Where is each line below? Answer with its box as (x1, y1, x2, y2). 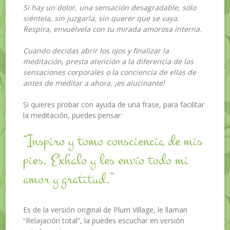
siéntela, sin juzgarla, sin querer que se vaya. (23, 13, 180, 23)
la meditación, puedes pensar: (23, 110, 123, 120)
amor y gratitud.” (23, 168, 114, 189)
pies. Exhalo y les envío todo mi (23, 149, 189, 170)
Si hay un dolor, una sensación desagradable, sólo (23, 2, 197, 12)
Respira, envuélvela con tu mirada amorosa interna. (23, 24, 202, 34)
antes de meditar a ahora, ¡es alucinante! (23, 78, 165, 88)
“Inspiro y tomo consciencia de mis (23, 130, 203, 151)
